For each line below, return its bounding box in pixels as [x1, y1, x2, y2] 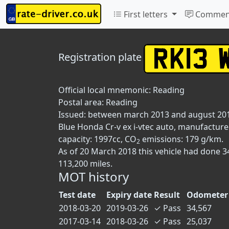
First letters [122, 9, 170, 20]
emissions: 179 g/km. [140, 133, 223, 145]
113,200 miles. [58, 158, 112, 169]
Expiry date [106, 189, 152, 200]
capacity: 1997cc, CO [58, 133, 136, 145]
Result [154, 189, 180, 200]
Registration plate [58, 50, 142, 64]
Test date [59, 189, 96, 200]
